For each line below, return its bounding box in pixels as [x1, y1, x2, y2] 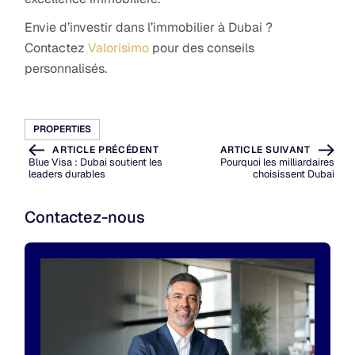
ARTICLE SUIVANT [219, 143, 311, 157]
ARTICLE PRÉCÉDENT [52, 143, 159, 157]
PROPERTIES [33, 122, 92, 136]
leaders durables [29, 167, 106, 181]
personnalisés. [25, 59, 108, 77]
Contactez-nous [25, 207, 146, 228]
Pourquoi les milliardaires [219, 155, 334, 170]
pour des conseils [149, 39, 255, 56]
